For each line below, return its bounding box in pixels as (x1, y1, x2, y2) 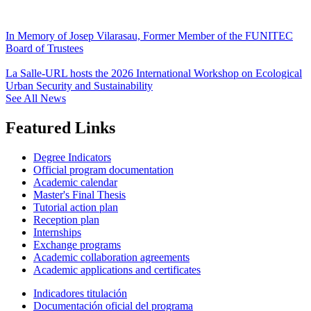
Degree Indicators (33, 151, 111, 163)
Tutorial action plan (33, 201, 118, 213)
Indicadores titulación (33, 287, 127, 299)
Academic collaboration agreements (33, 251, 190, 263)
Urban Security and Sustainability (6, 79, 153, 92)
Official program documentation (33, 163, 174, 176)
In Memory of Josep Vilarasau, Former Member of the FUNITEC (6, 29, 293, 42)
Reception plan (33, 213, 99, 226)
